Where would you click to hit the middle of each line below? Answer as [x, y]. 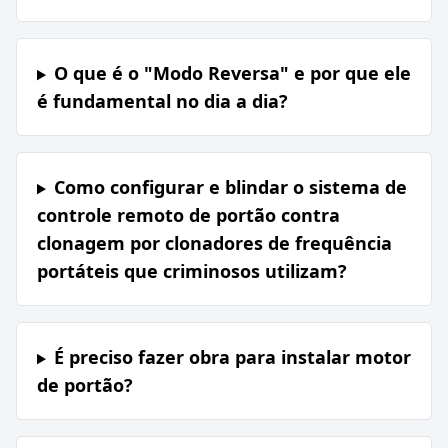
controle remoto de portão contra [188, 215]
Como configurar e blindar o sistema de [230, 187]
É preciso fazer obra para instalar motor [232, 357]
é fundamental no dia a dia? [162, 101]
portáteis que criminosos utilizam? [192, 271]
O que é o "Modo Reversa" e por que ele [232, 73]
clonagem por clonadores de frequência [214, 243]
